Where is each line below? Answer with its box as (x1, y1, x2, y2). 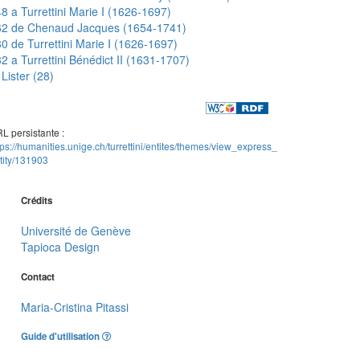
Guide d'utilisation (21, 329, 102, 344)
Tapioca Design (21, 239, 100, 256)
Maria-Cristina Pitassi (21, 299, 129, 316)
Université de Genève (21, 223, 131, 239)
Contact (21, 269, 55, 284)
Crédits (21, 193, 52, 207)
